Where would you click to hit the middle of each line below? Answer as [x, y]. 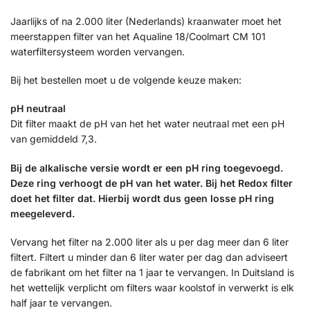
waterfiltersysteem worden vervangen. [98, 51]
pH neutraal [38, 109]
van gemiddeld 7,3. [54, 139]
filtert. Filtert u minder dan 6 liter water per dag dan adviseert [149, 257]
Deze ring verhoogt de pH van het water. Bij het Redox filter [152, 183]
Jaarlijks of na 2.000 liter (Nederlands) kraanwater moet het [146, 21]
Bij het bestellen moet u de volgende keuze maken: [126, 80]
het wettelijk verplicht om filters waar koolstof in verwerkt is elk [152, 288]
